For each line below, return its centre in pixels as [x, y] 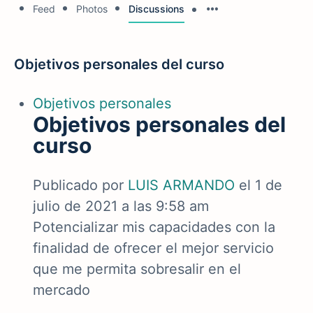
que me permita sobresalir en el [137, 269]
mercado [61, 290]
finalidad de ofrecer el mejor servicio [153, 248]
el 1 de [261, 185]
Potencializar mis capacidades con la [154, 227]
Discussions [156, 9]
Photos [92, 9]
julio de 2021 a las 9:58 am [121, 206]
